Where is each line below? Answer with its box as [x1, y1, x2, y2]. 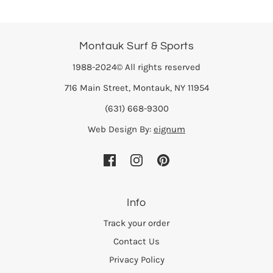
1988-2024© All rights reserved [73, 61, 200, 73]
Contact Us [113, 236, 160, 247]
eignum [154, 123, 185, 135]
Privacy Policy [108, 254, 165, 266]
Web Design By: [88, 123, 154, 135]
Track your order [104, 218, 169, 229]
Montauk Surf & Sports [79, 40, 194, 52]
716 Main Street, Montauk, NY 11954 [64, 82, 209, 93]
